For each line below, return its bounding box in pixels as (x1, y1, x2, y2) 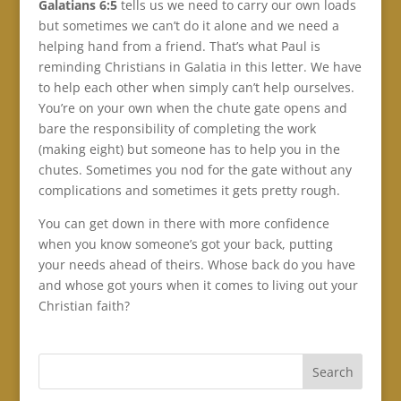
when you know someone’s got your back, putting (38, 235, 333, 252)
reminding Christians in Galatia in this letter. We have (38, 57, 362, 75)
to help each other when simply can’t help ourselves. (38, 78, 354, 96)
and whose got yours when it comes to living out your (38, 276, 358, 294)
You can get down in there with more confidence (38, 214, 329, 232)
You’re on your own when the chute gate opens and (38, 98, 347, 116)
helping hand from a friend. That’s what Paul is (38, 37, 320, 55)
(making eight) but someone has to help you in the (38, 140, 340, 158)
